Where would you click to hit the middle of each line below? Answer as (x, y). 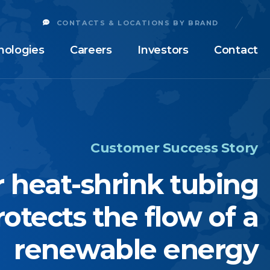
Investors (163, 50)
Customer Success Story (174, 148)
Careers (91, 50)
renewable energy (136, 250)
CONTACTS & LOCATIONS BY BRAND (137, 23)
